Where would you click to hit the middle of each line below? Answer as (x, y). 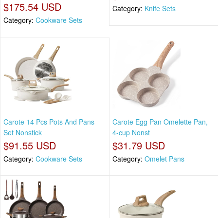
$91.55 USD (30, 145)
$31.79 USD (139, 145)
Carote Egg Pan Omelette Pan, (160, 121)
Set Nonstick (23, 132)
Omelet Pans (164, 158)
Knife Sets (160, 9)
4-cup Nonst (131, 132)
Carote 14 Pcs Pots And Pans (49, 121)
